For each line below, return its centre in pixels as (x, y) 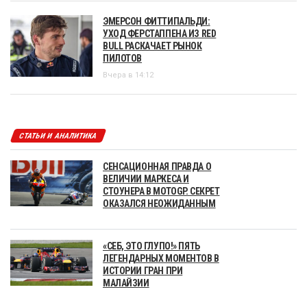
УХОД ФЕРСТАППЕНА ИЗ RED (160, 33)
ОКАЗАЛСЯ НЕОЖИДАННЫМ (159, 203)
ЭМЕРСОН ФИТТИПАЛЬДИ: (157, 21)
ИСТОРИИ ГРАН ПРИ (143, 270)
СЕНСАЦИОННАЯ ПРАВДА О (157, 166)
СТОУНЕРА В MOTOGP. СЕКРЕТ (161, 191)
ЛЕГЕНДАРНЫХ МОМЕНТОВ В (161, 258)
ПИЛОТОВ (123, 58)
